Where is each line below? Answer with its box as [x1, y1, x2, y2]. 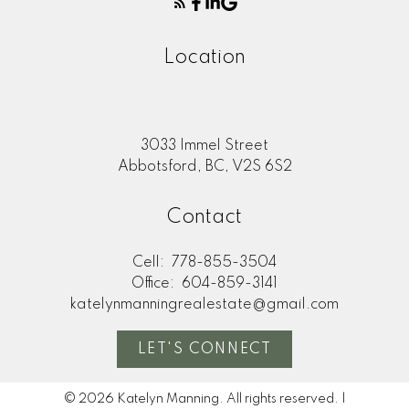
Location [163, 47, 246, 68]
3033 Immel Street [141, 138, 268, 153]
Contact [167, 206, 242, 227]
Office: [131, 276, 178, 291]
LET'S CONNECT [137, 341, 272, 357]
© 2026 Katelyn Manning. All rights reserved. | [63, 393, 346, 406]
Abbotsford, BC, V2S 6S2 [117, 159, 292, 174]
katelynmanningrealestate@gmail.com [70, 297, 339, 312]
